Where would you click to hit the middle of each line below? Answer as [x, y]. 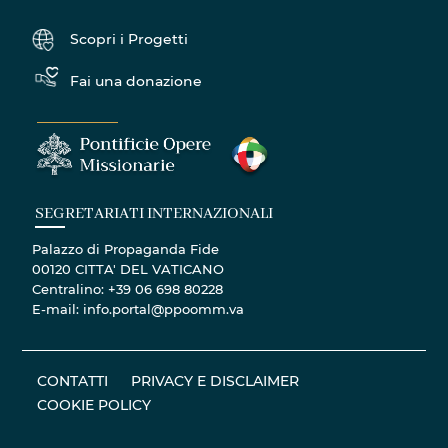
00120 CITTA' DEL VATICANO [128, 269]
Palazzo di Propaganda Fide [126, 249]
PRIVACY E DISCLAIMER [215, 381]
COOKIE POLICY [94, 405]
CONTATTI [73, 381]
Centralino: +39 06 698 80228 [128, 289]
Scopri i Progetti [129, 38]
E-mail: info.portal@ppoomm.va [138, 309]
